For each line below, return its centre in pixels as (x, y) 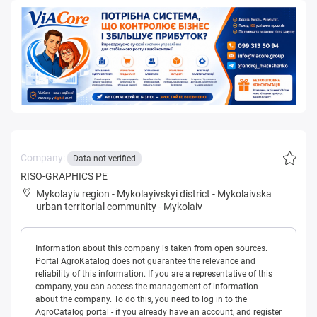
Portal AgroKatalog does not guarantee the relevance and (145, 261)
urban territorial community (96, 206)
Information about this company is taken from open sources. (151, 248)
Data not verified (104, 158)
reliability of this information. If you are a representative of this (154, 273)
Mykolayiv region (73, 194)
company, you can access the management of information (147, 286)
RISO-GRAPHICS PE (64, 176)
